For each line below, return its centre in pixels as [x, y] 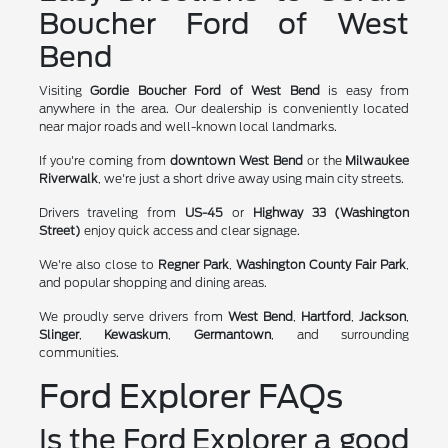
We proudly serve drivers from [133, 316]
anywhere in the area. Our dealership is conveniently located [224, 108]
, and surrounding [340, 334]
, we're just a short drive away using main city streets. [250, 178]
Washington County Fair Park [321, 264]
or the [324, 160]
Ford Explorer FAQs [190, 396]
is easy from [364, 90]
